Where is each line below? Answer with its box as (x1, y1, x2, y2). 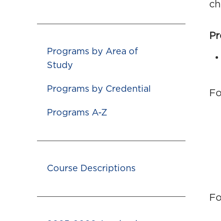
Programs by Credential (47, 85, 151, 94)
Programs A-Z (47, 109, 107, 117)
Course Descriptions (47, 164, 136, 173)
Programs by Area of (47, 47, 138, 56)
